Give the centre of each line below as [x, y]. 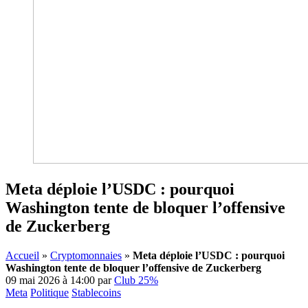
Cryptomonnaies [86, 255]
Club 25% [136, 280]
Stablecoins [96, 292]
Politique [49, 292]
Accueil [22, 255]
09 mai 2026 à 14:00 [50, 280]
